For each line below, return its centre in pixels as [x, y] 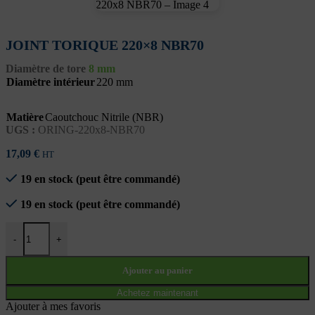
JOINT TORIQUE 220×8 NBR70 [105, 45]
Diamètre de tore [46, 69]
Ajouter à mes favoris [53, 307]
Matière [25, 117]
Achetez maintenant [157, 293]
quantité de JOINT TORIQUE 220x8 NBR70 [108, 228]
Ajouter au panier [157, 271]
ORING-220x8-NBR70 [91, 130]
